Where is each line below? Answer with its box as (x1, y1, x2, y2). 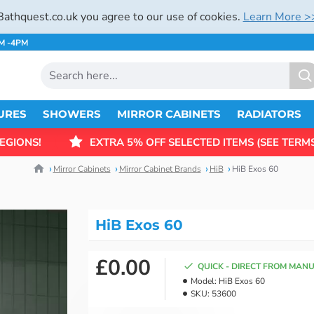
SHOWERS (42, 107, 101, 121)
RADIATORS (236, 107, 301, 121)
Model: (191, 275, 217, 287)
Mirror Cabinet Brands (118, 163, 201, 175)
